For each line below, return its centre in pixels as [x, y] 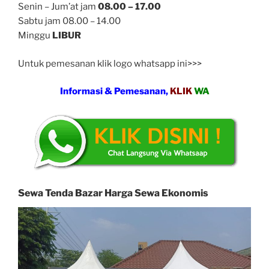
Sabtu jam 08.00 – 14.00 [69, 21]
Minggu [35, 36]
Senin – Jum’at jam [58, 7]
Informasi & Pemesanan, [115, 92]
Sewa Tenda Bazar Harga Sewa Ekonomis [113, 193]
